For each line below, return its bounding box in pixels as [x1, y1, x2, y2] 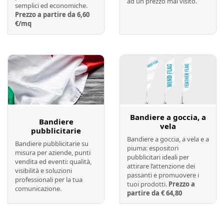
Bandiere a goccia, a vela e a [127, 134, 209, 144]
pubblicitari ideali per [127, 152, 189, 162]
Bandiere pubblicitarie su [15, 139, 88, 148]
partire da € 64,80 [127, 188, 182, 198]
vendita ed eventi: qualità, [15, 157, 91, 166]
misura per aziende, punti [15, 148, 90, 157]
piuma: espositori [127, 143, 178, 153]
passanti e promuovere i [127, 170, 199, 180]
